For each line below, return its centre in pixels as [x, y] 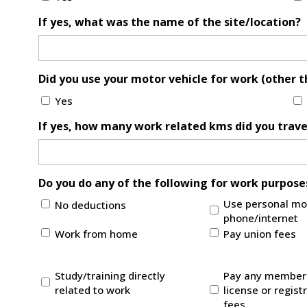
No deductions [90, 205]
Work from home [96, 233]
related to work [92, 290]
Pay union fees [259, 233]
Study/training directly [110, 276]
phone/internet [260, 218]
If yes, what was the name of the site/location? [169, 22]
